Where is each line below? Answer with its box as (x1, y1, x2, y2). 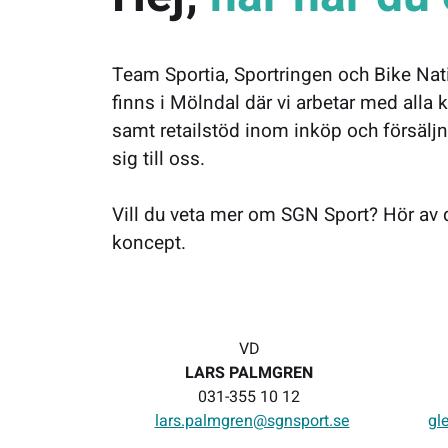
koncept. (112, 229, 186, 257)
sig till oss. (112, 145, 205, 173)
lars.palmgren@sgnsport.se (154, 409, 350, 433)
